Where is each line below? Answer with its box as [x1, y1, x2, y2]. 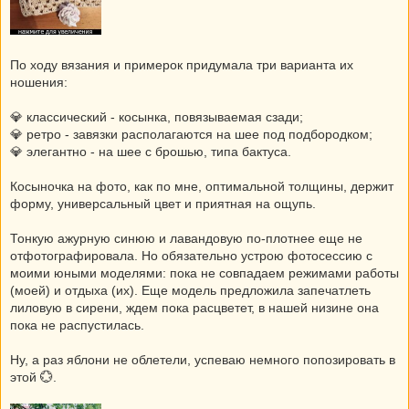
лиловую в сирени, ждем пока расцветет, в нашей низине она [10, 300, 379, 315]
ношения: [10, 75, 68, 89]
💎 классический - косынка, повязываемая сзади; [10, 110, 303, 124]
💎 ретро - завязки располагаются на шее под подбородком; [10, 127, 372, 142]
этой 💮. [10, 370, 57, 384]
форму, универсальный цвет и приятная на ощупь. [10, 196, 316, 211]
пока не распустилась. [10, 318, 144, 332]
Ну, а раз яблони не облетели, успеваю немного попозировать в [10, 352, 395, 367]
